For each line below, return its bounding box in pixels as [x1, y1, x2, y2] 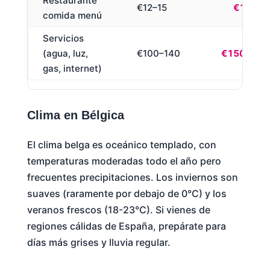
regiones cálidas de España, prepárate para [27, 220, 226, 233]
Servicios [42, 33, 84, 45]
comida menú [42, 10, 102, 22]
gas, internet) [42, 63, 102, 75]
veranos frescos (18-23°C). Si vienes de [27, 204, 210, 216]
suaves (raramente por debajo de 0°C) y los [27, 187, 227, 200]
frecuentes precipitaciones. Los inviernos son [27, 171, 238, 184]
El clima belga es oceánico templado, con [27, 139, 216, 151]
